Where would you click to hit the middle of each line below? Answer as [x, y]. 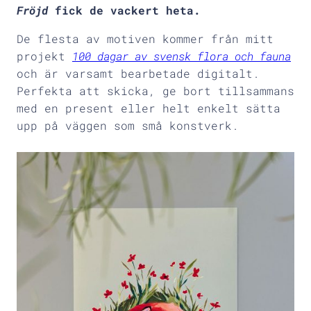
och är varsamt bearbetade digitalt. [138, 73]
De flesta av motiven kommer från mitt [145, 38]
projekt [44, 56]
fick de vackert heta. [124, 10]
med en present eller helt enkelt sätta [149, 108]
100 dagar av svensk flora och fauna [182, 56]
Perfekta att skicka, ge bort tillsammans [155, 90]
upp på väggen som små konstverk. [128, 125]
